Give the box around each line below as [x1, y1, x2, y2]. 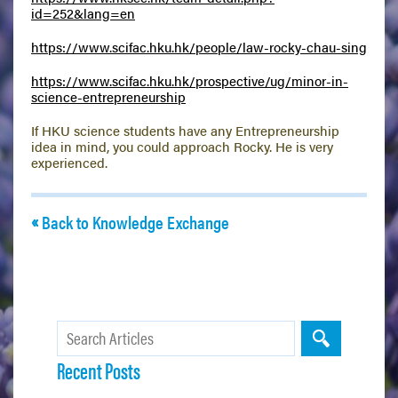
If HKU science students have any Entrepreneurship [31, 121, 339, 140]
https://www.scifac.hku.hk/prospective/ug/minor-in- [31, 71, 348, 91]
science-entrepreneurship [31, 87, 186, 107]
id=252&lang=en [31, 4, 135, 23]
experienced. [31, 153, 107, 172]
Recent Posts [57, 354, 140, 387]
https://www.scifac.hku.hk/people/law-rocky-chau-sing [31, 37, 367, 57]
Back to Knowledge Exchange [42, 209, 229, 235]
